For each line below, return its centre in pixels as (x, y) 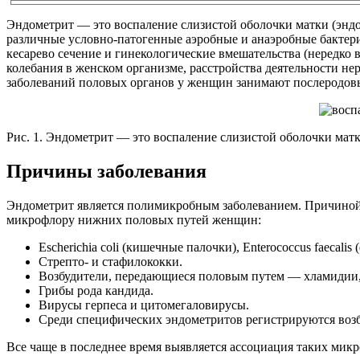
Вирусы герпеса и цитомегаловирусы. (144, 305)
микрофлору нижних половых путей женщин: (134, 219)
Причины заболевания (106, 171)
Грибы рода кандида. (96, 290)
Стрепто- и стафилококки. (110, 261)
